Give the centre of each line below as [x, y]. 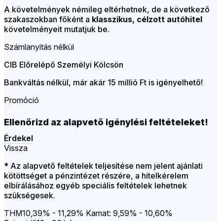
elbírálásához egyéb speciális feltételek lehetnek [95, 186]
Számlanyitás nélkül [39, 47]
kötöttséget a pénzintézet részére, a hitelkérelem [96, 176]
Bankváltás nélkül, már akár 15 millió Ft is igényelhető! [103, 83]
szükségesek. [30, 196]
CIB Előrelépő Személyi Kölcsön [64, 65]
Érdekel [18, 138]
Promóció [21, 100]
